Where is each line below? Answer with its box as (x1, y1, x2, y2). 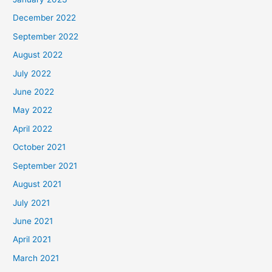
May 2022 (13, 105, 53, 115)
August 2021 (13, 179, 62, 189)
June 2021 (13, 216, 53, 226)
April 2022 (13, 123, 53, 134)
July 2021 (13, 197, 50, 208)
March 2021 (13, 253, 59, 263)
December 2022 (13, 13, 76, 23)
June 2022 (13, 87, 55, 97)
